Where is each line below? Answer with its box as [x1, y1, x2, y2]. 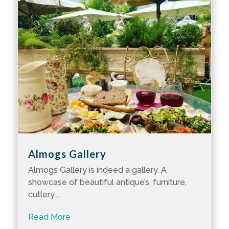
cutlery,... [28, 190, 60, 200]
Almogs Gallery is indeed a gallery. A [28, 165, 167, 175]
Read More [28, 212, 71, 222]
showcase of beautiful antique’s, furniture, [28, 177, 187, 188]
